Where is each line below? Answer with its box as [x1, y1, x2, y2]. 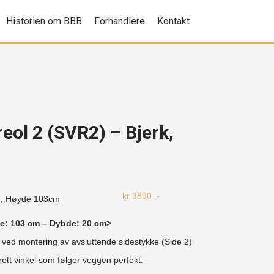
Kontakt [157, 15, 190, 27]
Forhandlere [94, 15, 146, 27]
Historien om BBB [6, 15, 83, 27]
